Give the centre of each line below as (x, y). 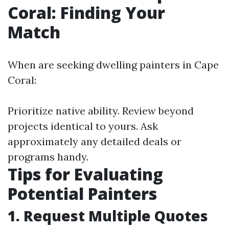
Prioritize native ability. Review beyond (101, 111)
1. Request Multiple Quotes (108, 216)
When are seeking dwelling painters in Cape (113, 65)
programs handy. (48, 157)
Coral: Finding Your (86, 13)
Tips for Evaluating (85, 174)
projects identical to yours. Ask (83, 126)
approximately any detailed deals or (95, 141)
